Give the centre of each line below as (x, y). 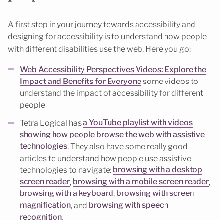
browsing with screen (154, 193)
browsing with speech (128, 205)
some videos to (170, 81)
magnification (45, 205)
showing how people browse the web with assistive (112, 135)
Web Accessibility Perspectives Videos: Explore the (113, 69)
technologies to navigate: (66, 170)
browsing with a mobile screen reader (141, 182)
